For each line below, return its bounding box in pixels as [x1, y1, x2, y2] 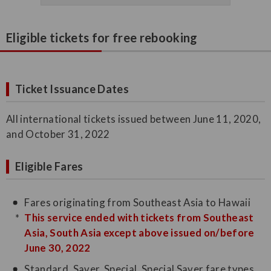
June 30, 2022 [24, 241, 91, 255]
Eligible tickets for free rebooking [6, 30, 198, 45]
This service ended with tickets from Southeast [24, 211, 254, 224]
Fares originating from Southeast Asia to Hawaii [24, 196, 251, 209]
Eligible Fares [15, 160, 83, 174]
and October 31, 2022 [6, 128, 110, 141]
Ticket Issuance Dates [15, 82, 129, 96]
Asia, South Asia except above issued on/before [24, 226, 255, 240]
